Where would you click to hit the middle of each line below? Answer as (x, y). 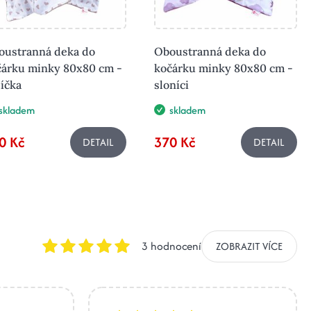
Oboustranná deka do (210, 51)
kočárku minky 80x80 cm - (224, 68)
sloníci (171, 84)
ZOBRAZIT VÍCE (249, 246)
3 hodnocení (171, 246)
